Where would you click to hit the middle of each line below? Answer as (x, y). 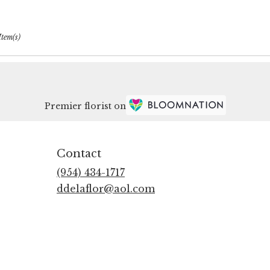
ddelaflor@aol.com (106, 189)
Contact (79, 154)
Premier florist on (85, 106)
